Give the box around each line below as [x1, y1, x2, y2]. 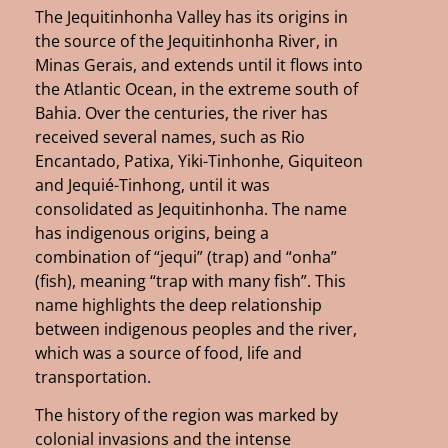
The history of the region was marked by [35, 403, 338, 426]
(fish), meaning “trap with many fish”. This [35, 269, 346, 292]
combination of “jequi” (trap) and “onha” [35, 245, 337, 268]
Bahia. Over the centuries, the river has [35, 101, 328, 124]
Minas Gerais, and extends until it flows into [35, 53, 363, 76]
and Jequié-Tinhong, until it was [35, 173, 270, 196]
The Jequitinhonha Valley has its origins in [35, 5, 348, 28]
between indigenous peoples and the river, [35, 317, 357, 340]
